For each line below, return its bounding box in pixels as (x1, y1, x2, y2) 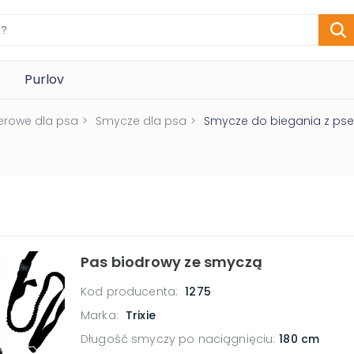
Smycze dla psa (96, 113, 186, 129)
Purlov (24, 70, 65, 88)
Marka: (81, 307, 122, 323)
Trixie (125, 307, 156, 323)
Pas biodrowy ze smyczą (81, 252, 262, 272)
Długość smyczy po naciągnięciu (81, 331, 273, 347)
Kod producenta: (81, 284, 182, 299)
